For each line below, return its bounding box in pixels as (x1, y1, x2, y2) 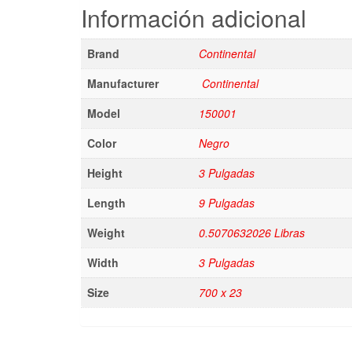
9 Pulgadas (199, 194, 255, 211)
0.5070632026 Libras (199, 224, 305, 240)
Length (87, 194, 126, 211)
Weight (87, 224, 125, 240)
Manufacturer (87, 75, 159, 91)
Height (87, 164, 123, 181)
